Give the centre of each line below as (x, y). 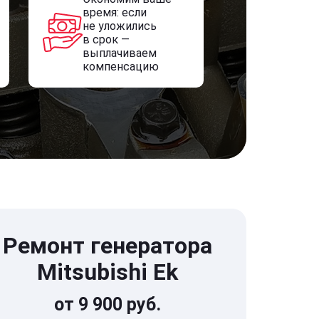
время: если (114, 12)
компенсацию (120, 67)
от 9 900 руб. (108, 304)
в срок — (106, 40)
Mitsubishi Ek (108, 272)
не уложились (119, 26)
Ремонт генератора (108, 246)
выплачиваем (119, 53)
